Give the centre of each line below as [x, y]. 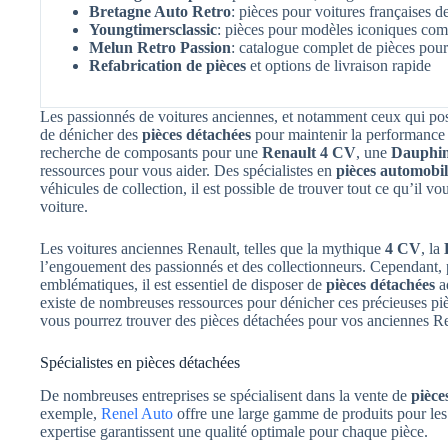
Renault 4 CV [309, 153]
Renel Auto [137, 414]
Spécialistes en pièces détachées [140, 363]
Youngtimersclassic [153, 30]
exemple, [70, 414]
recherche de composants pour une [151, 153]
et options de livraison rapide [338, 66]
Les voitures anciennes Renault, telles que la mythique [212, 249]
